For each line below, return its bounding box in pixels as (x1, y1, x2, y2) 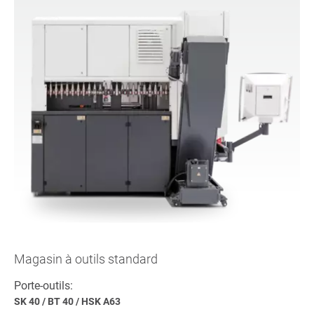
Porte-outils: (14, 278, 73, 292)
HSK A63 (81, 295, 121, 307)
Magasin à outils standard (14, 251, 158, 266)
